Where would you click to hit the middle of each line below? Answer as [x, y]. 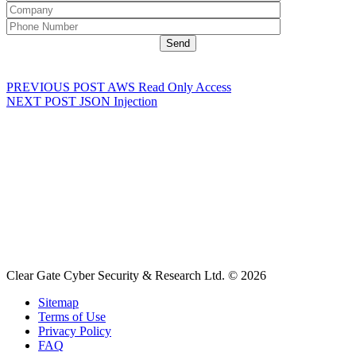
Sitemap [58, 303]
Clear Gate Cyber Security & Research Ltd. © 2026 [136, 276]
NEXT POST [41, 102]
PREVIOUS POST [56, 87]
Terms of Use [72, 317]
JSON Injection [118, 102]
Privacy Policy [75, 331]
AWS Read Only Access [169, 87]
